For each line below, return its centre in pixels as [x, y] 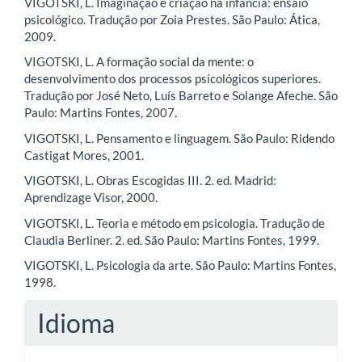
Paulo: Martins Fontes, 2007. [101, 113]
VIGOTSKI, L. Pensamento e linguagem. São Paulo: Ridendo [179, 138]
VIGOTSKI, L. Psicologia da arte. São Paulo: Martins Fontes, [180, 265]
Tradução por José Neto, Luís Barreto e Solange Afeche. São [181, 96]
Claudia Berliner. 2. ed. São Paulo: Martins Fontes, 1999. [172, 240]
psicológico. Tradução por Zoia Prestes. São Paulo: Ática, [172, 19]
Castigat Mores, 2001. [84, 155]
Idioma [76, 322]
